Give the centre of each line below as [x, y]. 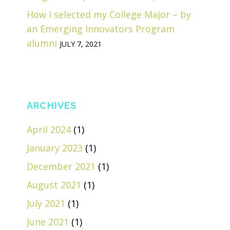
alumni [42, 43]
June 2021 [48, 222]
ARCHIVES [52, 105]
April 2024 [49, 129]
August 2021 [54, 185]
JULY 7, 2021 [81, 44]
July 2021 [46, 203]
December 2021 [61, 166]
